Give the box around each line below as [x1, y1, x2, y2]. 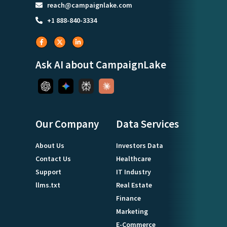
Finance [116, 193, 141, 203]
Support [35, 167, 61, 176]
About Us [35, 140, 64, 150]
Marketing [116, 206, 148, 216]
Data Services [116, 117, 179, 131]
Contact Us [35, 154, 71, 163]
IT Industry [116, 167, 151, 176]
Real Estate [116, 180, 152, 190]
